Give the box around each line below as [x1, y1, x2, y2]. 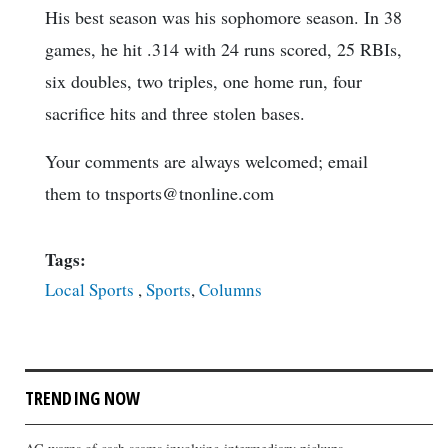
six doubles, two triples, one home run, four [45, 69, 362, 94]
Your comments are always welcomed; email [45, 149, 368, 174]
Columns [199, 278, 262, 302]
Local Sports [45, 278, 138, 302]
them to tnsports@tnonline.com [45, 181, 274, 206]
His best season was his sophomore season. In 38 [45, 5, 402, 30]
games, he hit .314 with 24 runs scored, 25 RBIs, [45, 37, 402, 62]
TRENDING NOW [25, 386, 141, 411]
